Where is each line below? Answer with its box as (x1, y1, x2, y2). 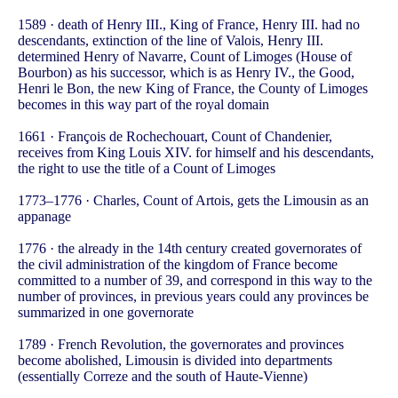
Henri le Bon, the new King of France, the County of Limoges (18, 81, 368, 97)
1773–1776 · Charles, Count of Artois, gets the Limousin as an (18, 193, 369, 209)
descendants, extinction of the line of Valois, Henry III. (18, 33, 323, 49)
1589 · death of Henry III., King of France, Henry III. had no (18, 17, 360, 33)
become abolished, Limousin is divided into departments (18, 353, 332, 369)
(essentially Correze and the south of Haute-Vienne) (18, 369, 307, 385)
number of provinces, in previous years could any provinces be (18, 289, 369, 305)
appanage (18, 209, 71, 225)
